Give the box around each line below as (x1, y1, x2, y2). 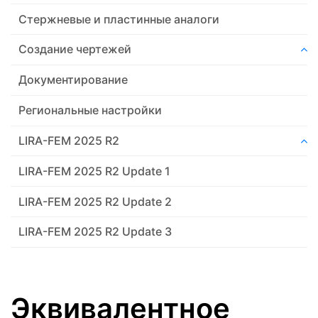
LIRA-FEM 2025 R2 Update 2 (18, 194, 172, 209)
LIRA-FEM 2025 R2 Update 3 (18, 224, 172, 239)
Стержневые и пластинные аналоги (18, 11, 220, 26)
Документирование (18, 72, 128, 87)
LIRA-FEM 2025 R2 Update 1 (18, 163, 171, 178)
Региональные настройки (18, 103, 163, 118)
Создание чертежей (18, 42, 132, 57)
